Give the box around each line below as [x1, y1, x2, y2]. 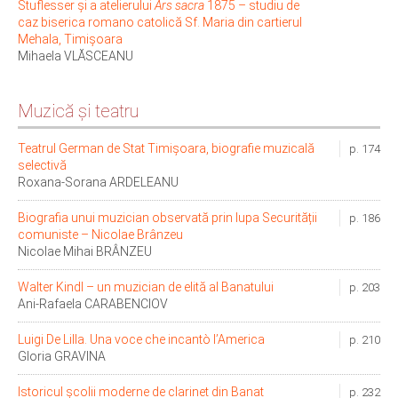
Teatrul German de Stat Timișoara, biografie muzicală [18, 141, 314, 156]
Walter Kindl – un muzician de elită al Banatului [18, 280, 274, 295]
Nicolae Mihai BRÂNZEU [18, 244, 152, 259]
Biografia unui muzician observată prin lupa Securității [18, 211, 317, 226]
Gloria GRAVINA [18, 349, 106, 364]
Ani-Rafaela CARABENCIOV [18, 297, 168, 312]
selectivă [18, 158, 67, 173]
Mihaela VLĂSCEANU [18, 49, 133, 64]
